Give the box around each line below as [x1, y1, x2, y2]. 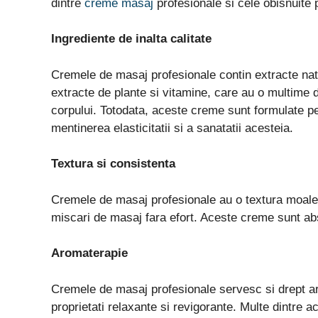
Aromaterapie [51, 246, 128, 261]
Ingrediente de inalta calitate [51, 32, 212, 46]
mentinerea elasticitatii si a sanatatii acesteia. [51, 121, 293, 135]
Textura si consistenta [51, 157, 175, 171]
